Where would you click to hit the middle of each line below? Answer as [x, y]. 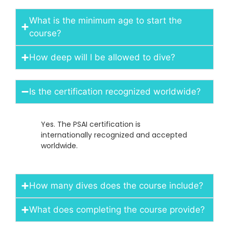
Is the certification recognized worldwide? [115, 91]
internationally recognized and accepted [114, 135]
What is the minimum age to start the [106, 20]
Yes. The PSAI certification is [91, 124]
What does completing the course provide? [117, 210]
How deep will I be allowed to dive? [102, 57]
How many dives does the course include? [116, 186]
